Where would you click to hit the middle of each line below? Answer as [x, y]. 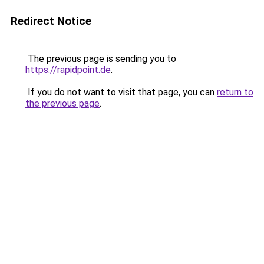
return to [235, 92]
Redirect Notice [51, 21]
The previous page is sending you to [101, 59]
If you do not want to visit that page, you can [121, 92]
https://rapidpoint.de [68, 70]
